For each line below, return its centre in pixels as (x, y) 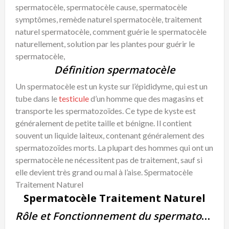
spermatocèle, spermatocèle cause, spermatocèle (101, 7)
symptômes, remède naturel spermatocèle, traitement (109, 19)
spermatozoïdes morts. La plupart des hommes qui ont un (114, 148)
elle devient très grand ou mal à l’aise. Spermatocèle (104, 172)
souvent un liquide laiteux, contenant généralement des (110, 135)
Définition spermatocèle (114, 70)
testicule (74, 99)
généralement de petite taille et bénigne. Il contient (104, 123)
